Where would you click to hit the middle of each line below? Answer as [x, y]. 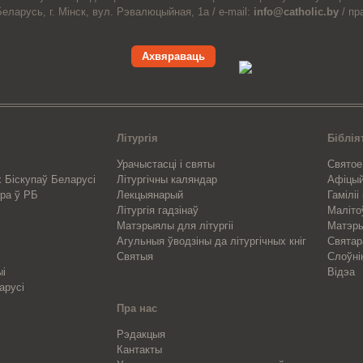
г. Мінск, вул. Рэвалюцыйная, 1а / [132, 11]
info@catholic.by [296, 11]
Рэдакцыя [141, 335]
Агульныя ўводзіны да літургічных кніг [212, 241]
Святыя [135, 256]
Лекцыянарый [150, 194]
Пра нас [137, 309]
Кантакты [140, 350]
